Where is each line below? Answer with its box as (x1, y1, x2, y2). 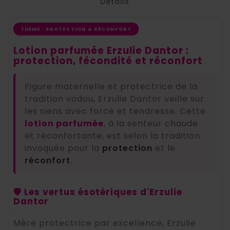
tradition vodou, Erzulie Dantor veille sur (25, 93, 204, 105)
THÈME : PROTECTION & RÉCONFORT (21, 26, 131, 33)
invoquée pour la (25, 142, 102, 155)
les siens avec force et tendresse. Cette (25, 105, 206, 118)
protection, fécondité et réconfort (13, 54, 203, 68)
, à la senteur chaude (104, 118, 198, 130)
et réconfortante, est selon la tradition (25, 130, 200, 142)
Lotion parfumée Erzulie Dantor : (13, 44, 189, 58)
